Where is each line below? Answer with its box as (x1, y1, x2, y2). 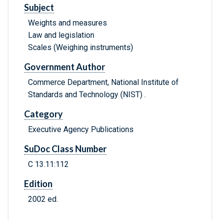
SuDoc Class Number (24, 143, 107, 155)
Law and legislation (28, 30, 94, 40)
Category (24, 109, 63, 120)
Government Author (24, 61, 105, 73)
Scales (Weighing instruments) (28, 43, 133, 53)
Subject (24, 2, 54, 13)
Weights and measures (28, 18, 107, 28)
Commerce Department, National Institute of (28, 78, 179, 87)
